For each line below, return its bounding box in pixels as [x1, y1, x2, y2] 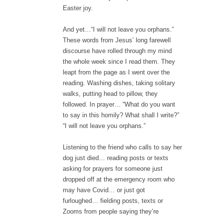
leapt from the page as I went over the [63, 69, 170, 76]
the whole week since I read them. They [63, 58, 175, 65]
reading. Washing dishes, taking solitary [63, 79, 175, 87]
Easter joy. [63, 4, 93, 12]
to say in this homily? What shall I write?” [63, 111, 179, 119]
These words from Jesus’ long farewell [63, 36, 171, 44]
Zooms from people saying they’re [63, 208, 159, 215]
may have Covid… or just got [63, 186, 145, 194]
